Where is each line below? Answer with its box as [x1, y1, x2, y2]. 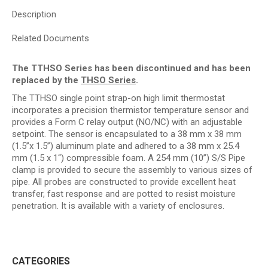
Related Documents [12, 33, 89, 44]
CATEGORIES [12, 255, 70, 267]
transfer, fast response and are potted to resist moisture [12, 188, 236, 199]
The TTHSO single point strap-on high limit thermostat [12, 93, 225, 103]
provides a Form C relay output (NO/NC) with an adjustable [12, 117, 242, 127]
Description [12, 9, 56, 20]
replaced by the [12, 75, 81, 86]
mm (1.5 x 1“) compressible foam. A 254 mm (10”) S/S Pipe [12, 153, 245, 163]
